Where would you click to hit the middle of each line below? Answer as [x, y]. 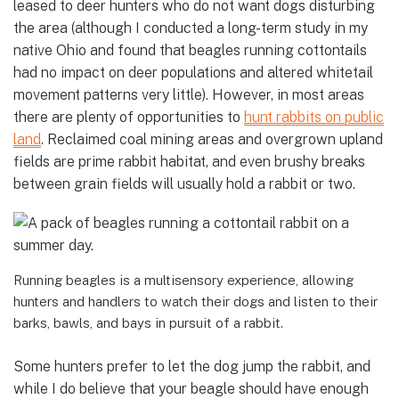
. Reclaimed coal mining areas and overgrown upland [212, 139]
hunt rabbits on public [314, 117]
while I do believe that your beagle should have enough [191, 388]
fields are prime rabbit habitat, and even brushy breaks [189, 161]
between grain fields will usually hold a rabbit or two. [184, 183]
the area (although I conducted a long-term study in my [191, 28]
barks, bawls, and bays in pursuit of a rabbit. [148, 322]
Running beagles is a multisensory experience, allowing [183, 280]
